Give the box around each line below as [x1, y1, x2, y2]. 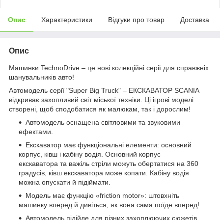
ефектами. [19, 127, 53, 136]
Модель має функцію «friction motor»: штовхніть [26, 191, 179, 199]
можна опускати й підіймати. [19, 178, 110, 186]
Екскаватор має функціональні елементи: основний [26, 140, 192, 149]
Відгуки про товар [108, 15, 165, 24]
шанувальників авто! [9, 73, 74, 81]
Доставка [180, 15, 209, 24]
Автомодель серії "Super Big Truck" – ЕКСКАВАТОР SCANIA [9, 86, 199, 94]
